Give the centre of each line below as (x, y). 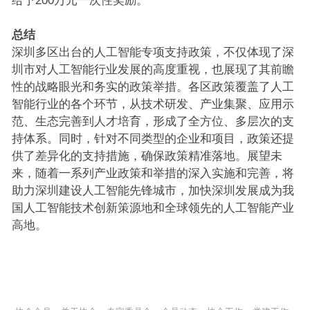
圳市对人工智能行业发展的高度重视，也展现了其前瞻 (153, 70)
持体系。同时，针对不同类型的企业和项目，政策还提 (153, 139)
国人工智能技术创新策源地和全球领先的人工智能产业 (153, 208)
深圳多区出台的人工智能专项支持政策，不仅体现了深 (153, 52)
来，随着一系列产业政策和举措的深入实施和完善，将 (153, 173)
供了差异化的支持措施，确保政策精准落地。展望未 (147, 156)
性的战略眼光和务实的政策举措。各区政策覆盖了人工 (153, 87)
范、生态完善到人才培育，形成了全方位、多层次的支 (153, 121)
